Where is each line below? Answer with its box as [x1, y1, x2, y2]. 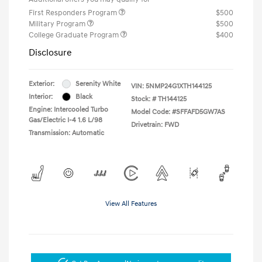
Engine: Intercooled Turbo [29, 105, 108, 114]
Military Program [29, 19, 87, 29]
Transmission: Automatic [29, 128, 104, 137]
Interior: [29, 92, 53, 101]
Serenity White [75, 79, 120, 88]
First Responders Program [29, 8, 119, 18]
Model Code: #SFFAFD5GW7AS [131, 107, 225, 116]
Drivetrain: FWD [131, 120, 179, 129]
